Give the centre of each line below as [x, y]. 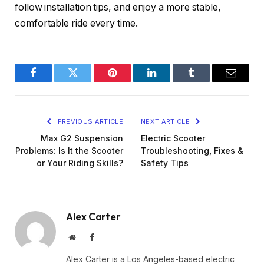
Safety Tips [165, 163]
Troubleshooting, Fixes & [192, 150]
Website [88, 237]
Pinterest [130, 82]
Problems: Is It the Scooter [69, 150]
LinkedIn [170, 82]
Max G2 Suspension [82, 138]
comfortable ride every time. [76, 23]
